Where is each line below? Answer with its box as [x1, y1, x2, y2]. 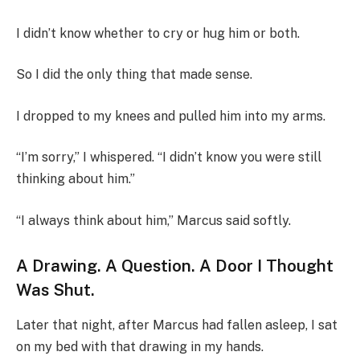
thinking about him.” [16, 171, 135, 187]
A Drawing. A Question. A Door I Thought [16, 255, 333, 276]
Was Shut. [16, 279, 95, 300]
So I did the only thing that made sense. [16, 67, 252, 83]
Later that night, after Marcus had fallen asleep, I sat [16, 317, 337, 333]
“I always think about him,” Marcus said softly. [16, 213, 291, 229]
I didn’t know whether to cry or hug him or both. [16, 25, 300, 41]
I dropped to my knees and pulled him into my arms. [16, 108, 325, 124]
